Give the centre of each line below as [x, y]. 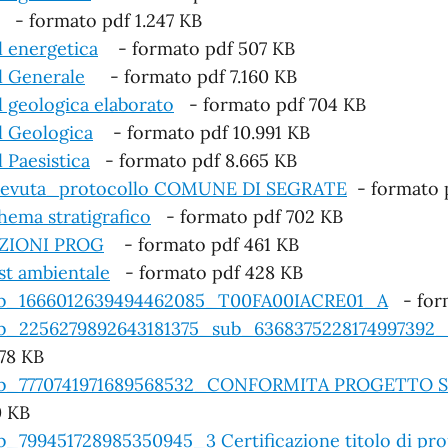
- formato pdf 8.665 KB [193, 160]
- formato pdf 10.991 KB [201, 132]
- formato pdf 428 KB [206, 272]
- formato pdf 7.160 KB [191, 76]
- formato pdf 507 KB [196, 48]
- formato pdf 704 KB [270, 104]
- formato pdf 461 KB [201, 244]
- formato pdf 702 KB [247, 216]
